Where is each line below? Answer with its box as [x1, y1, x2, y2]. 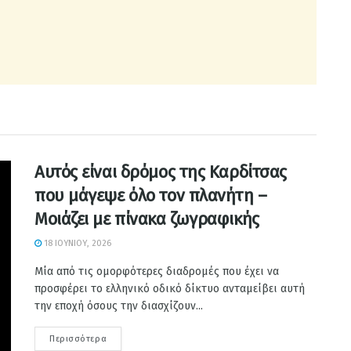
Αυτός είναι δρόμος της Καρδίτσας [34, 161, 287, 183]
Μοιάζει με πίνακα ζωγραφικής [34, 208, 259, 230]
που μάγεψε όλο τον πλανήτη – [34, 184, 267, 206]
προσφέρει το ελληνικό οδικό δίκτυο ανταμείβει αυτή [34, 281, 305, 295]
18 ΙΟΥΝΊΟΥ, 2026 [42, 237, 111, 248]
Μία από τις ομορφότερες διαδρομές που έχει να [34, 264, 279, 278]
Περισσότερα [49, 333, 107, 344]
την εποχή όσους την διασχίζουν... [34, 299, 203, 313]
